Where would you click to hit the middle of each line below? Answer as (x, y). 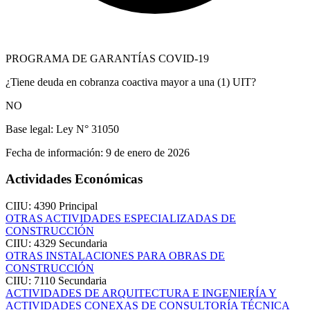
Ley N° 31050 (86, 129)
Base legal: (29, 129)
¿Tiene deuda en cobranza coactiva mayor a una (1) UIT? (131, 82)
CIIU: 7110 (32, 281)
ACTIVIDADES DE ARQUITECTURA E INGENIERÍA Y (141, 293)
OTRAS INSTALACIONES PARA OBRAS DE (115, 256)
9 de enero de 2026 (146, 152)
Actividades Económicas (74, 179)
